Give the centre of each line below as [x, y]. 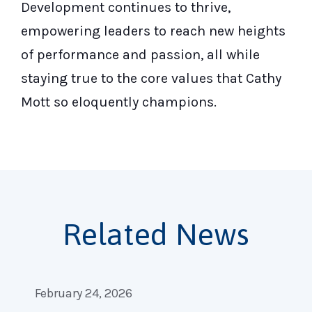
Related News [156, 234]
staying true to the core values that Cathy [151, 78]
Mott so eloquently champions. [119, 102]
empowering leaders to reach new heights [153, 31]
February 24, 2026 [84, 293]
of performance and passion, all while [140, 54]
